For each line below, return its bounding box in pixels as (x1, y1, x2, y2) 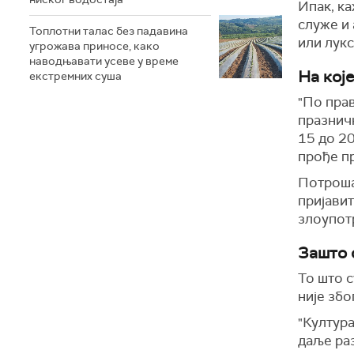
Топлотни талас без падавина (29, 24, 188, 38)
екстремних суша (29, 69, 122, 83)
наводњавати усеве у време (29, 54, 179, 68)
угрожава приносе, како (29, 39, 160, 53)
